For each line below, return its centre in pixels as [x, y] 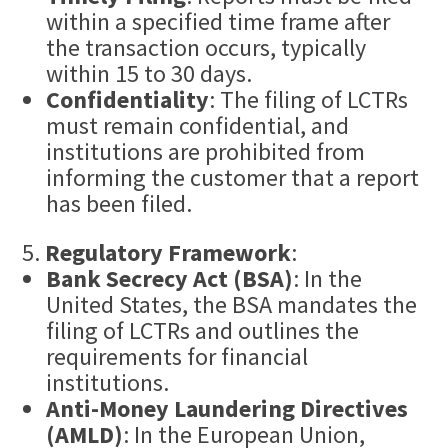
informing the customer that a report [233, 178]
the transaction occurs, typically [206, 48]
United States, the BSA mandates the [232, 305]
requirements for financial [177, 357]
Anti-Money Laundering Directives [227, 409]
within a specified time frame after [218, 22]
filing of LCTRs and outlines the [203, 331]
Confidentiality [128, 100]
